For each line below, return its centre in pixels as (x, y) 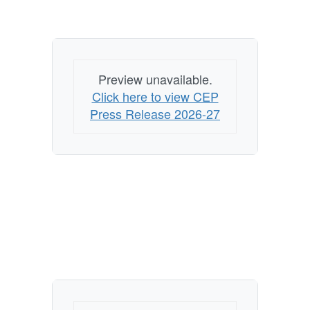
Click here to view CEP (155, 97)
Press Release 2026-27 (155, 114)
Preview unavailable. (155, 79)
